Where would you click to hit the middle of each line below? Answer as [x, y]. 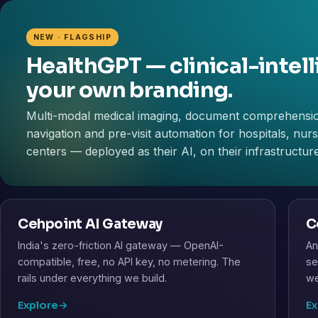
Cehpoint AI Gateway [90, 224]
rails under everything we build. [92, 278]
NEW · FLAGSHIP [72, 38]
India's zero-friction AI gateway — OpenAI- [121, 246]
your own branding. [129, 91]
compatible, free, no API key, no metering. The [129, 262]
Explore [38, 306]
